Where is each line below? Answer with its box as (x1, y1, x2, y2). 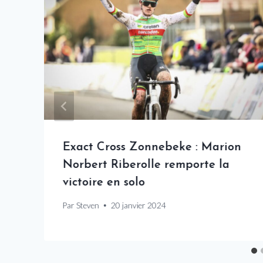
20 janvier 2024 (111, 200, 167, 210)
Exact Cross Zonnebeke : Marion (63, 141, 241, 154)
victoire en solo (63, 177, 145, 189)
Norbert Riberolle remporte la (63, 159, 230, 171)
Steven (76, 200, 100, 210)
